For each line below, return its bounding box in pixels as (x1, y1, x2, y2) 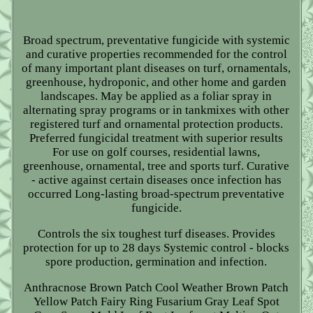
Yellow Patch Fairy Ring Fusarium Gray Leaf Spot (33, 294, 279, 308)
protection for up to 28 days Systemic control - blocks (23, 240, 290, 254)
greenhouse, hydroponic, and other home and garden (26, 75, 287, 89)
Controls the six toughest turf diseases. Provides (37, 226, 275, 240)
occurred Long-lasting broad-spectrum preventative (28, 187, 285, 201)
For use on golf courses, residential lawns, (52, 145, 261, 159)
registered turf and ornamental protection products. (29, 117, 283, 131)
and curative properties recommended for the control (25, 47, 287, 61)
